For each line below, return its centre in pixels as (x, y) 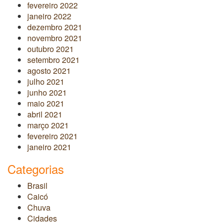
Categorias (36, 168)
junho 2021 (47, 92)
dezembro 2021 (55, 27)
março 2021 (48, 125)
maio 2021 (46, 103)
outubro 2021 (51, 49)
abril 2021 (45, 114)
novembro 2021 (55, 38)
